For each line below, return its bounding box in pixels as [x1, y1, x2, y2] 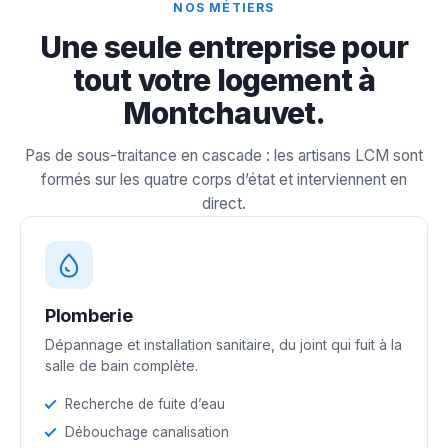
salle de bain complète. [45, 356, 198, 374]
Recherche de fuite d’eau [65, 395, 225, 412]
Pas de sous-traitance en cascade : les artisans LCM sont [25, 145, 423, 165]
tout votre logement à [72, 61, 376, 98]
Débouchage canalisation [65, 423, 229, 440]
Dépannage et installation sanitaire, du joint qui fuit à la [45, 335, 402, 353]
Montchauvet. [122, 94, 326, 131]
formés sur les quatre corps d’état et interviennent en [41, 169, 407, 189]
